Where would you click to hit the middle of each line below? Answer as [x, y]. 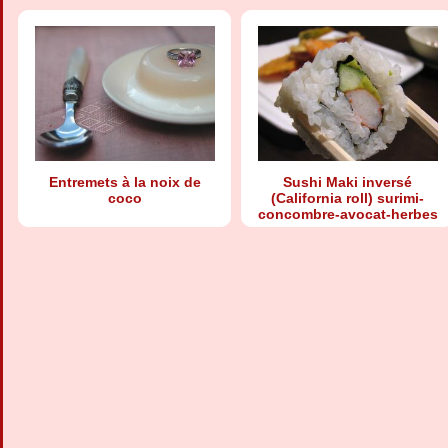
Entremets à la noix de [124, 182]
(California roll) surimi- [347, 198]
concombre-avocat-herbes [347, 214]
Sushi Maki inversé [347, 182]
